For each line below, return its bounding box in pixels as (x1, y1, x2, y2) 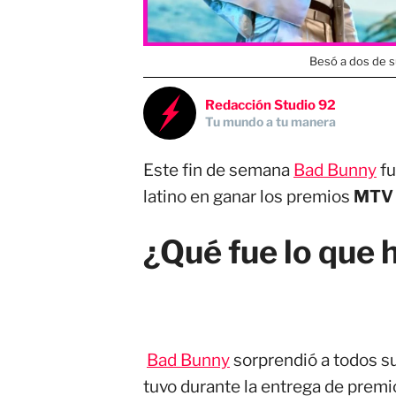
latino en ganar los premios (143, 187, 350, 207)
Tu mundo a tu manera (205, 114, 336, 129)
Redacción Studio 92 (205, 97, 336, 113)
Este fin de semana (143, 160, 293, 180)
